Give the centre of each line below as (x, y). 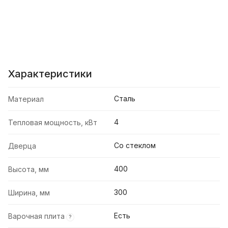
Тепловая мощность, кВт (53, 123)
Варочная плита (36, 216)
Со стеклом (135, 146)
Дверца (22, 146)
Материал (26, 99)
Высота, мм (28, 169)
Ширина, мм (29, 193)
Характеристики (50, 74)
